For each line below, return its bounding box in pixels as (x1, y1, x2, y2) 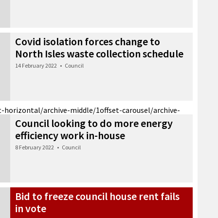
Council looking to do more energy (15, 116, 173, 130)
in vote (15, 201, 46, 215)
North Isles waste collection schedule (15, 46, 183, 60)
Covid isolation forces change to (15, 34, 160, 48)
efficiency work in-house (15, 128, 125, 142)
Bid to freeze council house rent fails (15, 189, 180, 203)
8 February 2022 (15, 143, 54, 151)
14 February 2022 (15, 61, 57, 69)
